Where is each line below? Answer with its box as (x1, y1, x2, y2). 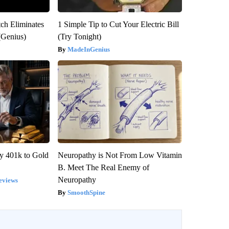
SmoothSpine (67, 188, 105, 196)
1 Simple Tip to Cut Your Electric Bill (57, 19, 179, 29)
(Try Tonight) (57, 32, 101, 41)
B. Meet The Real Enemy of (57, 163, 149, 172)
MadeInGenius (67, 45, 110, 53)
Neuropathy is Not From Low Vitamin (57, 150, 182, 159)
